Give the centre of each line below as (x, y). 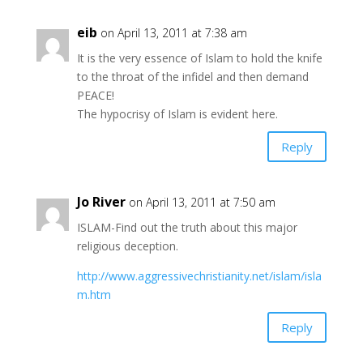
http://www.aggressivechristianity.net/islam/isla (199, 276)
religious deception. (127, 246)
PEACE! (95, 96)
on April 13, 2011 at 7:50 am (202, 203)
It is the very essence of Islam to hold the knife (199, 58)
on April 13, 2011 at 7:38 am (173, 33)
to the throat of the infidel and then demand (192, 77)
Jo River (101, 202)
